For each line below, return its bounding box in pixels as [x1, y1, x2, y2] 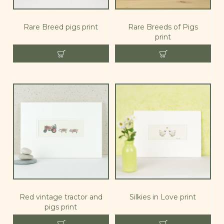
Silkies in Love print [129, 192, 196, 201]
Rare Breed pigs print [23, 22, 98, 31]
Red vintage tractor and [19, 192, 102, 201]
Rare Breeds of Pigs [127, 22, 198, 31]
